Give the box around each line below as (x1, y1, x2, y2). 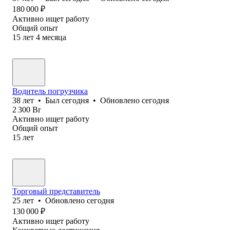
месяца (42, 32, 66, 42)
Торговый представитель (12, 186, 100, 196)
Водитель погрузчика (12, 86, 88, 95)
